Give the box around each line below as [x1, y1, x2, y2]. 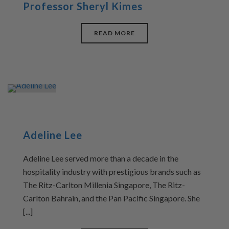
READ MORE [94, 29, 135, 37]
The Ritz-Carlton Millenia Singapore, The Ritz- [23, 180, 185, 190]
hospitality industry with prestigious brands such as [23, 167, 201, 176]
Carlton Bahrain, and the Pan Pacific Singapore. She [23, 193, 200, 203]
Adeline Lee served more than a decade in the [23, 153, 178, 163]
